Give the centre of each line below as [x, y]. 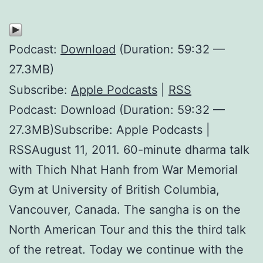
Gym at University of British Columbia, [114, 189]
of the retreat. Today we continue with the [126, 249]
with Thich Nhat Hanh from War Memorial [123, 169]
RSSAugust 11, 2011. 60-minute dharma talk [129, 149]
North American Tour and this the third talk [127, 229]
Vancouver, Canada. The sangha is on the [125, 209]
